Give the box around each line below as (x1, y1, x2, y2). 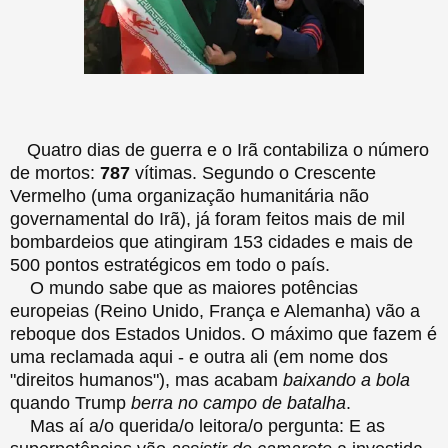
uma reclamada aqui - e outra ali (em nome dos (10, 346, 388, 367)
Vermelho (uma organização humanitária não (10, 185, 369, 206)
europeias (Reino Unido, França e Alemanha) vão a (10, 300, 420, 321)
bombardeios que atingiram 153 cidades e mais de (10, 231, 413, 252)
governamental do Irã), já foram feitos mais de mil (10, 208, 405, 229)
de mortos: (10, 162, 100, 183)
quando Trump (10, 392, 131, 413)
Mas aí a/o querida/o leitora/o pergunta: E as (10, 415, 385, 436)
